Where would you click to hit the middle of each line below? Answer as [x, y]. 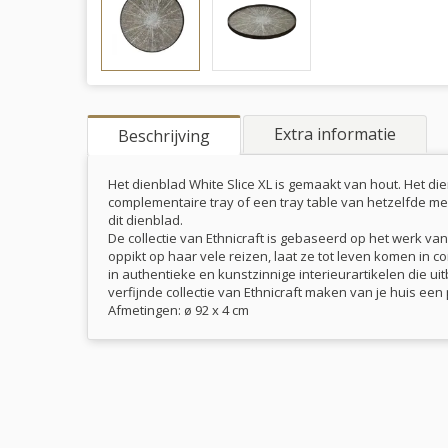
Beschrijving [164, 135]
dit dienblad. [147, 219]
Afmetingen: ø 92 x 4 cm [178, 309]
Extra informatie [335, 133]
